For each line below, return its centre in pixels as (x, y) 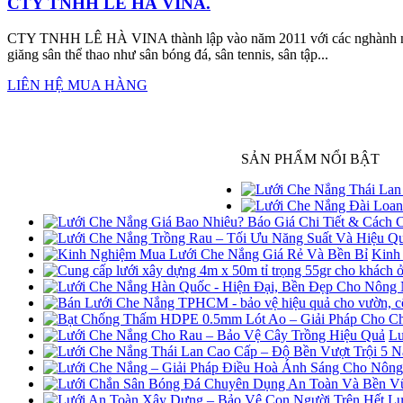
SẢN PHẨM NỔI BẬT (310, 158)
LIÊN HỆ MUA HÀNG (77, 85)
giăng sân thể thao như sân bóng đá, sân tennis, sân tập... (168, 54)
